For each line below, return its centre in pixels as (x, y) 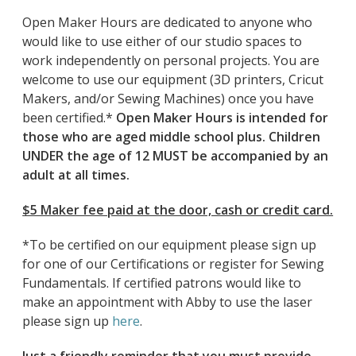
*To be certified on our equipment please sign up (170, 244)
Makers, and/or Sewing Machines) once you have (168, 98)
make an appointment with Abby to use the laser (168, 302)
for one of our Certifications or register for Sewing (174, 263)
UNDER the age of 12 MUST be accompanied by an (176, 155)
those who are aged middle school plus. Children (172, 136)
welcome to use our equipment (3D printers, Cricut (173, 79)
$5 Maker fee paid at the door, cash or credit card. (178, 209)
